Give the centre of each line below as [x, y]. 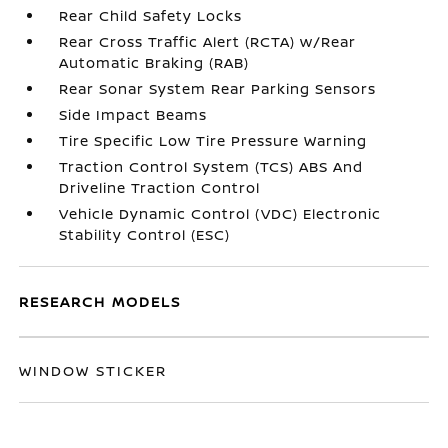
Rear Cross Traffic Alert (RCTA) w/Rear [208, 41]
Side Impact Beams [133, 114]
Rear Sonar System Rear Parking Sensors [218, 88]
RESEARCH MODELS [100, 301]
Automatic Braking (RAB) [154, 62]
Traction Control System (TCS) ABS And [211, 166]
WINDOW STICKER [93, 370]
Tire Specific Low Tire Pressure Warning [213, 140]
